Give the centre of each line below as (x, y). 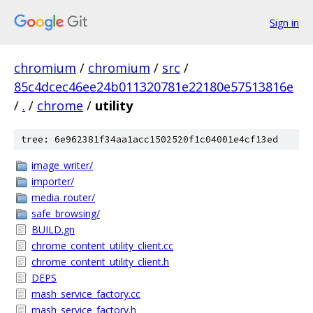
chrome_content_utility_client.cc (102, 246)
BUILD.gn (53, 230)
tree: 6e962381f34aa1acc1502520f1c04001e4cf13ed (150, 139)
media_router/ (63, 197)
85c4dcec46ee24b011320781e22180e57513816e (154, 87)
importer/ (53, 181)
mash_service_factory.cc (86, 294)
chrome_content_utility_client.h (100, 262)
